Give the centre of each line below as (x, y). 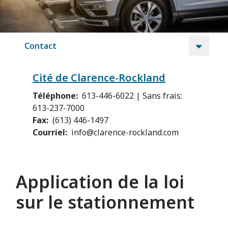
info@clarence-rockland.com (125, 132)
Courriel (49, 132)
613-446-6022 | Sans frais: (132, 96)
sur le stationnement (105, 202)
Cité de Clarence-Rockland (99, 78)
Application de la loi (100, 182)
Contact (41, 46)
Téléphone (54, 96)
